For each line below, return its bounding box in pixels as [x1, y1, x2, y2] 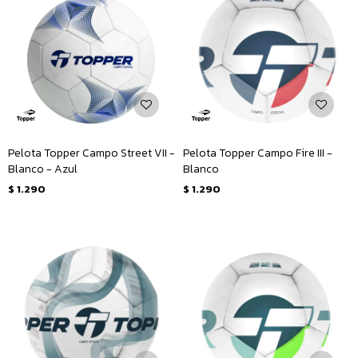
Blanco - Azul [8, 161, 78, 177]
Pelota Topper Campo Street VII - [8, 145, 175, 161]
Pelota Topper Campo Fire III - [183, 145, 332, 161]
